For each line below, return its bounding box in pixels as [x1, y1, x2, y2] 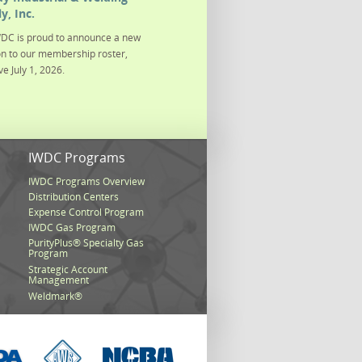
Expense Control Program [28, 205, 145, 219]
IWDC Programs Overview [28, 175, 145, 188]
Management [28, 273, 90, 288]
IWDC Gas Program [28, 221, 116, 234]
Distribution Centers [28, 190, 120, 204]
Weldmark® [28, 289, 83, 303]
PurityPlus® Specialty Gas [28, 236, 145, 250]
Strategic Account [28, 263, 108, 276]
